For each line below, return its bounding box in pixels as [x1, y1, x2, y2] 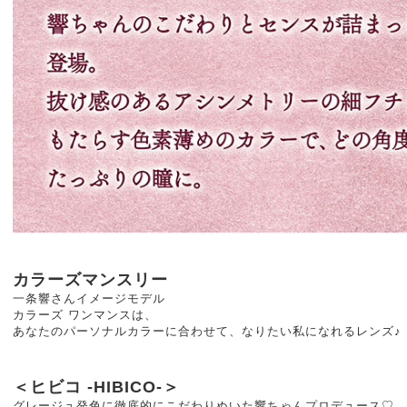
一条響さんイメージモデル [13, 292, 165, 305]
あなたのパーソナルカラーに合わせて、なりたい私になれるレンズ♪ [13, 324, 402, 338]
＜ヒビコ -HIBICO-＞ [13, 378, 180, 396]
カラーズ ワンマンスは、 [13, 308, 157, 322]
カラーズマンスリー [13, 271, 168, 289]
